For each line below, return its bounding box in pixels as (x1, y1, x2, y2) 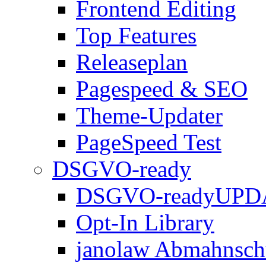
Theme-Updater (76, 103, 223, 129)
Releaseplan (76, 49, 188, 75)
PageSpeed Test (76, 129, 221, 156)
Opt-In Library (76, 210, 214, 236)
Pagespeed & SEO (76, 76, 248, 102)
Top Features (76, 23, 197, 49)
